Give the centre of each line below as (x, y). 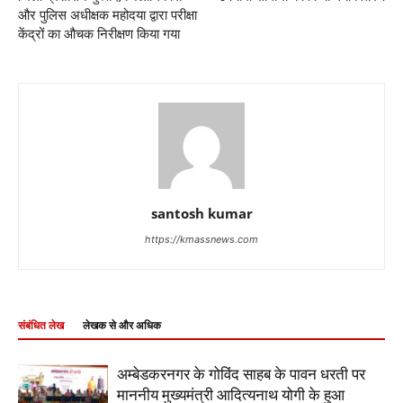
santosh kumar (201, 213)
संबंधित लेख (41, 325)
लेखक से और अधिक (122, 325)
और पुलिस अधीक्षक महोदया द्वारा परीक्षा (107, 15)
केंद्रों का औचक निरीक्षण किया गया (99, 34)
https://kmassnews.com (201, 239)
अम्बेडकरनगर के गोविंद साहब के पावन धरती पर (241, 374)
